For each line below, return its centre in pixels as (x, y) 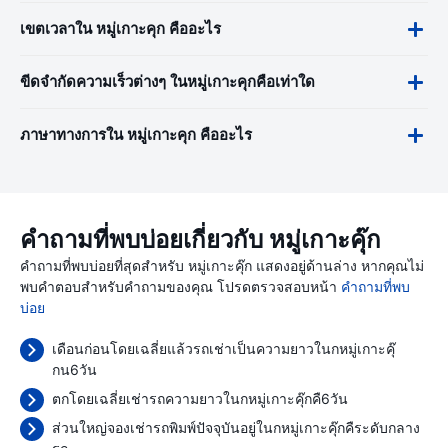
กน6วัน (74, 369)
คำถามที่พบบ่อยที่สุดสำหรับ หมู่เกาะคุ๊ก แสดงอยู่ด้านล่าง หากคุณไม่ (222, 265)
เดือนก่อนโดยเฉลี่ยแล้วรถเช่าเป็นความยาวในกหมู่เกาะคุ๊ (223, 348)
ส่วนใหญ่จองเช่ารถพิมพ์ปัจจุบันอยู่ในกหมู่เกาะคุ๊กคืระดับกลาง (236, 427)
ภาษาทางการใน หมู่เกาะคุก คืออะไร (136, 135)
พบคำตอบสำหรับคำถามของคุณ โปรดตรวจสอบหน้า (180, 286)
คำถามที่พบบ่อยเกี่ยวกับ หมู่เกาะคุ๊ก (200, 240)
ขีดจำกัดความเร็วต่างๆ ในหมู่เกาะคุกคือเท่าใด (167, 82)
